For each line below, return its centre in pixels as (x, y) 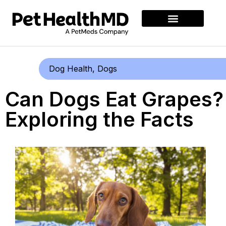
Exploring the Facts (99, 120)
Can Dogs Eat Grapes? (114, 99)
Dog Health (71, 69)
